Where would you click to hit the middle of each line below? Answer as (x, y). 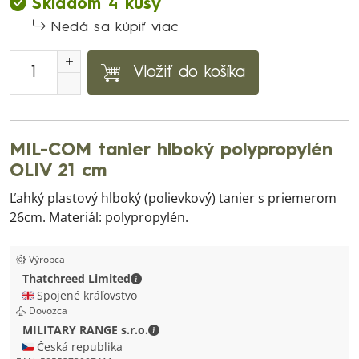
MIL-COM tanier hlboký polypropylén (171, 151)
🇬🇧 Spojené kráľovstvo (80, 295)
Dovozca (48, 311)
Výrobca (47, 259)
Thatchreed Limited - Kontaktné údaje (243, 278)
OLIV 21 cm (58, 171)
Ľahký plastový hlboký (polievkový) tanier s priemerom (173, 198)
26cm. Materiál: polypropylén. (99, 217)
